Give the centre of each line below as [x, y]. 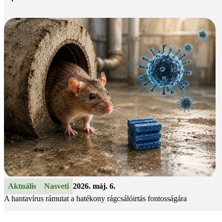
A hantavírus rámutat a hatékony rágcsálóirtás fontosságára [95, 199]
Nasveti [56, 186]
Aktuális [22, 186]
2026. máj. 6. [94, 186]
